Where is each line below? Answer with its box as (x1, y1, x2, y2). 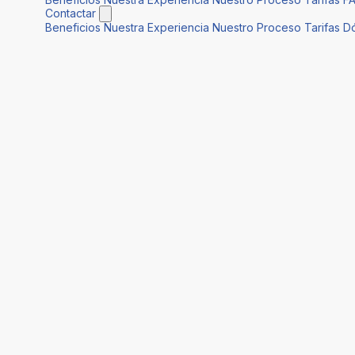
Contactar (45, 6, 96, 21)
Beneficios (45, 21, 101, 35)
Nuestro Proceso (212, 21, 301, 35)
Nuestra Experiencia (104, 21, 209, 35)
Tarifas (304, 21, 340, 35)
